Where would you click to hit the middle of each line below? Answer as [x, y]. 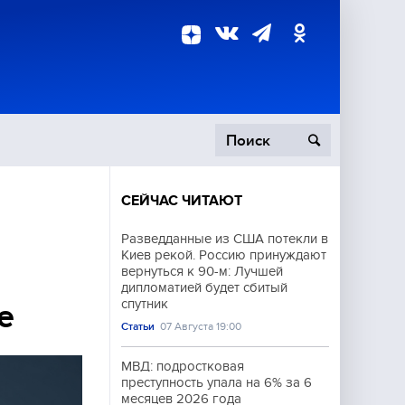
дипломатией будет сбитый [204, 287]
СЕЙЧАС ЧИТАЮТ [182, 201]
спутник [145, 304]
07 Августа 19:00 [201, 326]
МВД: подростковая [183, 366]
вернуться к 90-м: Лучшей [202, 271]
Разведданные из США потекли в [225, 239]
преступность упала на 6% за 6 [217, 382]
